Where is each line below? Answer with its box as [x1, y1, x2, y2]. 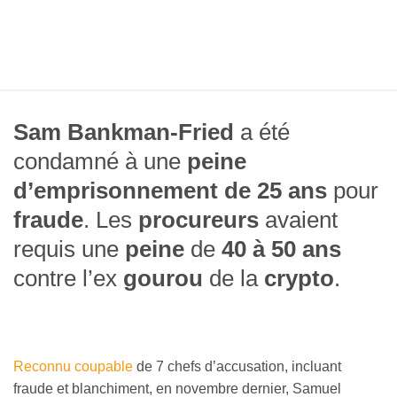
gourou [123, 266, 203, 292]
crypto [264, 266, 334, 292]
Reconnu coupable [13, 359, 133, 375]
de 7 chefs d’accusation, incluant [133, 359, 341, 375]
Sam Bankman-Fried [13, 120, 234, 145]
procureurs [138, 207, 265, 233]
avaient [265, 207, 338, 233]
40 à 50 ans [215, 237, 341, 262]
